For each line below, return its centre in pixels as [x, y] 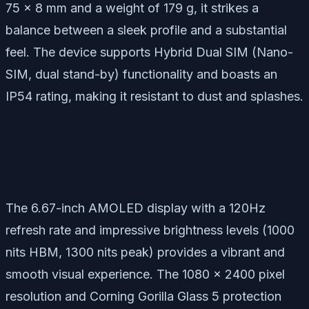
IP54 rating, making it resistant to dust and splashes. [154, 96]
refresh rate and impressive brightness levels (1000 [150, 230]
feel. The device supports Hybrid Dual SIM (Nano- [149, 52]
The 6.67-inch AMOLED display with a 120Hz [136, 208]
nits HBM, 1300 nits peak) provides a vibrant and [145, 252]
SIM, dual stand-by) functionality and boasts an [141, 74]
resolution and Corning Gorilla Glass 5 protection [143, 296]
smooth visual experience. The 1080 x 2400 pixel [145, 274]
